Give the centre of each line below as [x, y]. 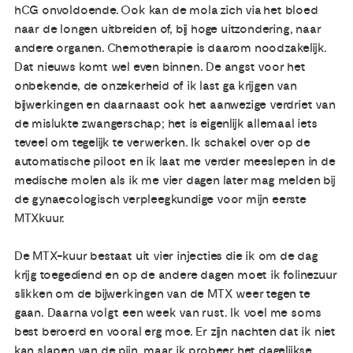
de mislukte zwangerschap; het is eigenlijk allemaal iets [165, 123]
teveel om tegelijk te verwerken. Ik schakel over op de [162, 142]
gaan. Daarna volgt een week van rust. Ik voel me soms [168, 312]
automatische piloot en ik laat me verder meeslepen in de [175, 161]
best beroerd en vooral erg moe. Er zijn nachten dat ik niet [175, 331]
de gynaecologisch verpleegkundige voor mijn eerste [160, 199]
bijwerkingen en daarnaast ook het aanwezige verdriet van [175, 104]
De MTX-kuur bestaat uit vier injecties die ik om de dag [166, 256]
